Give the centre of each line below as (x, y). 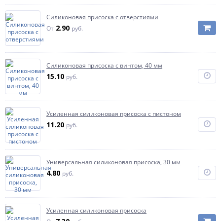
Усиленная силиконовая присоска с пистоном (114, 114)
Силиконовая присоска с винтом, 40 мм (104, 65)
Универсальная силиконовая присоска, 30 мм (113, 162)
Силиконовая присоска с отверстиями (102, 17)
